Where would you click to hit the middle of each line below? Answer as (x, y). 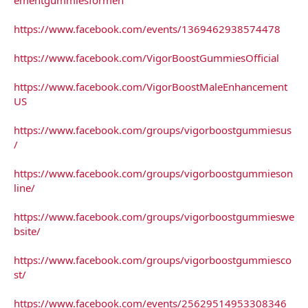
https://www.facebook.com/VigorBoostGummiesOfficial (146, 57)
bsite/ (27, 231)
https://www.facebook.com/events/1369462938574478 (147, 29)
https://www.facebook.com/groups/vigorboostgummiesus (153, 130)
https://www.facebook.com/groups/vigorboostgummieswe (154, 216)
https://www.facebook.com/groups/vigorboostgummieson (153, 173)
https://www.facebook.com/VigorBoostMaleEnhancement (151, 86)
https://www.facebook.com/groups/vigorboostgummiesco (153, 260)
